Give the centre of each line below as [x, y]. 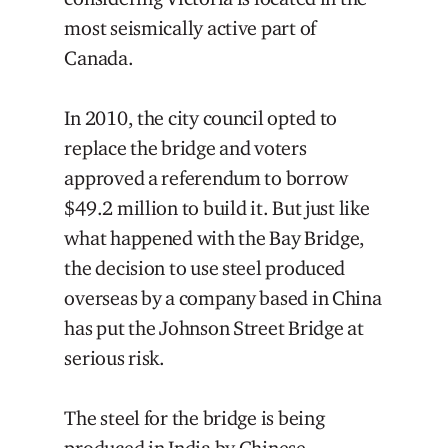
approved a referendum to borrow [206, 177]
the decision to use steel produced [205, 267]
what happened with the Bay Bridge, [215, 237]
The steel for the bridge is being [194, 417]
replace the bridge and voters [185, 147]
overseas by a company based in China [223, 297]
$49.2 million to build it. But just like [217, 207]
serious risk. [114, 357]
